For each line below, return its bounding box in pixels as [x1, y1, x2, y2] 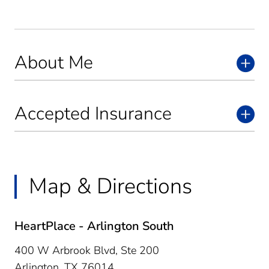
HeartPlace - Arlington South [14, 217, 174, 234]
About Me [14, 50, 93, 75]
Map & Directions [29, 171, 192, 201]
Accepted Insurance [14, 101, 172, 126]
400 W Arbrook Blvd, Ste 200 [14, 243, 159, 258]
